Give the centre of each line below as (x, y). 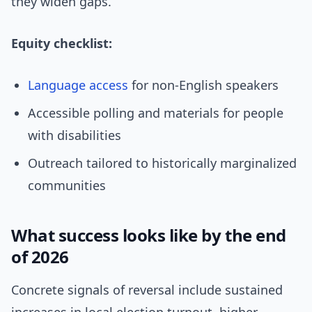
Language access (78, 85)
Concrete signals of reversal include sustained (147, 290)
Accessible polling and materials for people (156, 113)
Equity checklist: (62, 44)
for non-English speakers (203, 85)
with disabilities (75, 135)
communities (67, 186)
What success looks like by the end (149, 235)
